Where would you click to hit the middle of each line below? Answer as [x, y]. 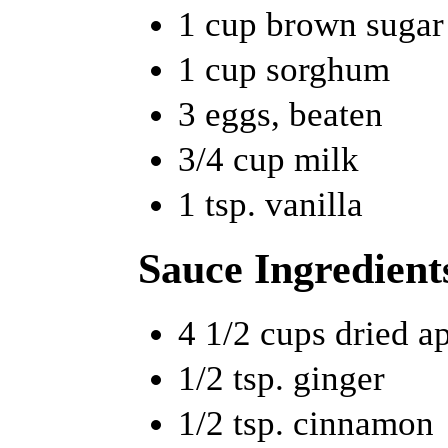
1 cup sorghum [284, 69]
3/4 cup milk [268, 159]
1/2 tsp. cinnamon [306, 423]
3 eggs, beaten [280, 114]
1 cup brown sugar [311, 24]
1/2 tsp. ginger [281, 378]
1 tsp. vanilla [270, 204]
